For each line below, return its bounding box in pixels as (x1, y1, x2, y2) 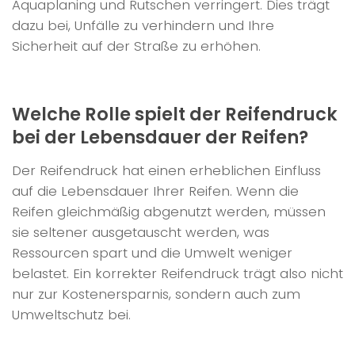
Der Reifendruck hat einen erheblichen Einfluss (12, 161, 321, 181)
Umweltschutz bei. (12, 305, 131, 325)
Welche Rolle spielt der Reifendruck (12, 101, 338, 128)
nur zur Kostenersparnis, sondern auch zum (12, 284, 300, 304)
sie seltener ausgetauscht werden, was (12, 223, 269, 242)
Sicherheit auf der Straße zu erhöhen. (12, 36, 261, 55)
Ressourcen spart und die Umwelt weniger (12, 243, 292, 263)
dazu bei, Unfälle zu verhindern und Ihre (12, 15, 274, 35)
